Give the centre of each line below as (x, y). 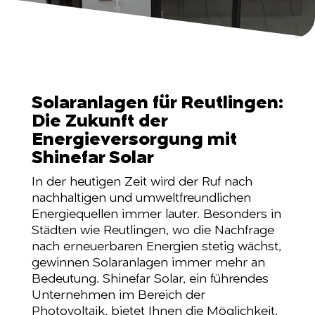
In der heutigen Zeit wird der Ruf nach (142, 182)
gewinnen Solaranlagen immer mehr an (148, 263)
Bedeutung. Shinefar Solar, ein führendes (150, 279)
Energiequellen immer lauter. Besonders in (156, 214)
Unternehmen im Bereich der (118, 295)
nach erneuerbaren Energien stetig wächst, (156, 247)
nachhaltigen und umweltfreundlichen (141, 198)
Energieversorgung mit (134, 140)
